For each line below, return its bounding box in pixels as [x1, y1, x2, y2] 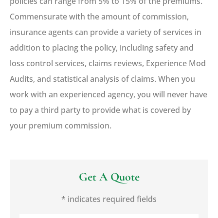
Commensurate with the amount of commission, [10, 11, 189, 22]
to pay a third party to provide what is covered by [10, 104, 191, 115]
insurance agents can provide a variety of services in [10, 26, 201, 37]
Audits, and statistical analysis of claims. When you [10, 73, 195, 84]
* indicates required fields [61, 194, 157, 205]
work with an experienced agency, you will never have [10, 89, 207, 100]
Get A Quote [78, 169, 140, 184]
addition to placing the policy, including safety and [10, 42, 194, 53]
